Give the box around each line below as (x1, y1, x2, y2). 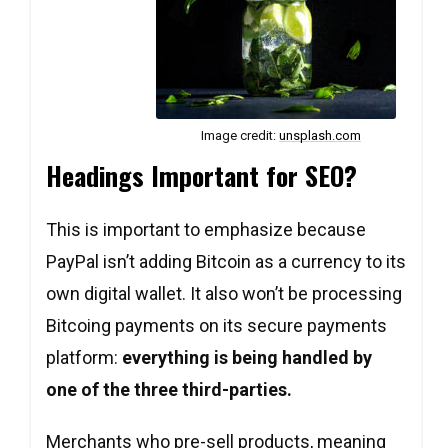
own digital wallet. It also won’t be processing (46, 283, 402, 304)
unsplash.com (279, 128, 361, 143)
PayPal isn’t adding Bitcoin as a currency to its (46, 251, 406, 272)
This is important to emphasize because (46, 219, 366, 240)
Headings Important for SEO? (46, 156, 357, 195)
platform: (46, 347, 122, 368)
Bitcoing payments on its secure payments (46, 315, 387, 336)
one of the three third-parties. (46, 379, 292, 400)
